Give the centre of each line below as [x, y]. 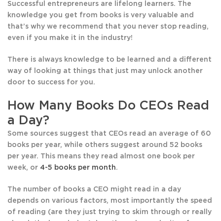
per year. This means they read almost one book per [101, 157]
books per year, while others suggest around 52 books [105, 145]
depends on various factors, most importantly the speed [110, 201]
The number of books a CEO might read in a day [94, 190]
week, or [24, 168]
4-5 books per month [78, 168]
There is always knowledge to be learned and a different [110, 60]
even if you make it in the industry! [70, 38]
